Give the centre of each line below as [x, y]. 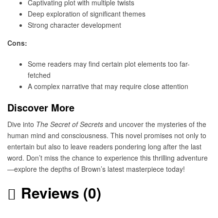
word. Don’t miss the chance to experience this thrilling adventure [108, 157]
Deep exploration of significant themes [87, 14]
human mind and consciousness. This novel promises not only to [107, 135]
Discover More [41, 107]
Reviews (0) [61, 193]
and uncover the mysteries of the [155, 124]
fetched [39, 75]
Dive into [22, 124]
